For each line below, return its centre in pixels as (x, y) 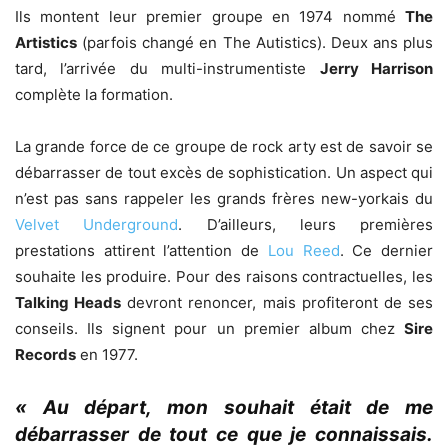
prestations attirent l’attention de (141, 251)
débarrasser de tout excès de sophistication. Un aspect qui (224, 173)
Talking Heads (68, 303)
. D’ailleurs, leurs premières (305, 225)
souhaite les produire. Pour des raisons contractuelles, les (224, 277)
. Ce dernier (386, 251)
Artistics (46, 43)
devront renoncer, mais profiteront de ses (277, 303)
